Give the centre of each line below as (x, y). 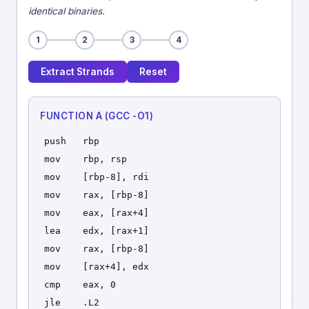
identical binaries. (67, 11)
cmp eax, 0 (80, 285)
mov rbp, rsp (86, 159)
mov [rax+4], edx (97, 267)
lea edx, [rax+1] (97, 231)
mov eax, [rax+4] (97, 213)
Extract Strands (78, 72)
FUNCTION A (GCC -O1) (97, 116)
